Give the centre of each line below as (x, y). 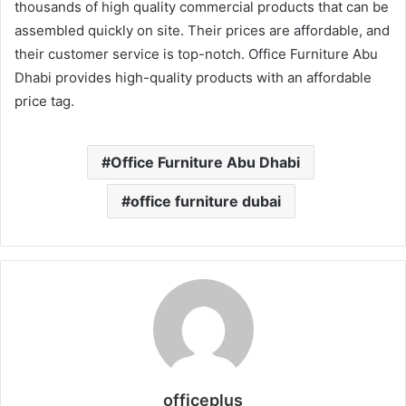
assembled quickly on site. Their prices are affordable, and (202, 30)
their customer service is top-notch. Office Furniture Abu (196, 53)
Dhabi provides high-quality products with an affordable (193, 77)
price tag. (44, 101)
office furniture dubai (205, 201)
